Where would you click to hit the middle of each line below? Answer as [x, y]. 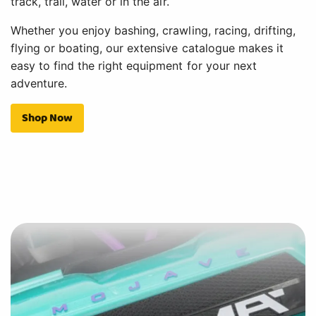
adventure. [39, 83]
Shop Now [48, 117]
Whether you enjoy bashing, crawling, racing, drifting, [153, 30]
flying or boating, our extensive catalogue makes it [147, 48]
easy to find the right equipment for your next [134, 65]
